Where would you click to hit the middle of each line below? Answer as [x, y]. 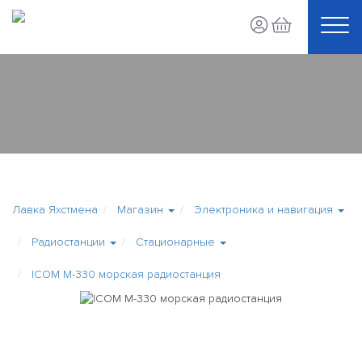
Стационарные [175, 242]
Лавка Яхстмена [55, 210]
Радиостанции [70, 242]
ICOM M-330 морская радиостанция [126, 274]
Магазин [140, 210]
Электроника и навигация [263, 210]
